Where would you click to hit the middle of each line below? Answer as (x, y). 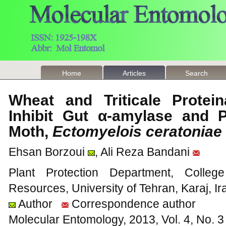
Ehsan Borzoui (47, 152)
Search (197, 73)
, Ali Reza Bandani (142, 152)
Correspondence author (132, 204)
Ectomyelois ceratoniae (137, 131)
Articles (134, 73)
